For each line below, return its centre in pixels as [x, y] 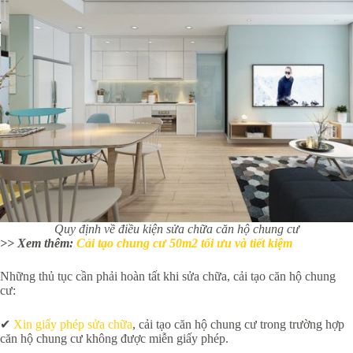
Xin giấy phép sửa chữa [73, 324]
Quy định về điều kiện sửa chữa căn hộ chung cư [176, 229]
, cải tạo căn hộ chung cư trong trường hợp [238, 324]
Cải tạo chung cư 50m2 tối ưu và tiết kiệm [184, 243]
